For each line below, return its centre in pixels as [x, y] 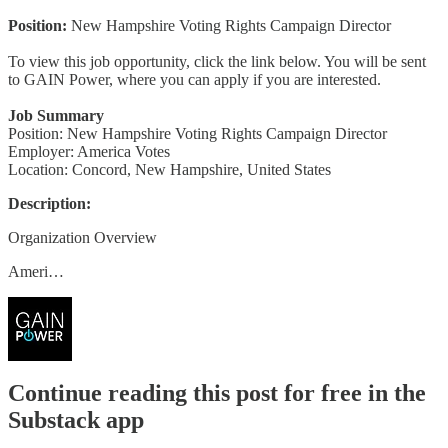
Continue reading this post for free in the [217, 393]
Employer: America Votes [89, 151]
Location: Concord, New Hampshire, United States [169, 169]
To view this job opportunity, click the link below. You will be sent [217, 61]
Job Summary [56, 115]
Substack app [76, 420]
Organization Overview [82, 237]
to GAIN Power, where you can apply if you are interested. [194, 79]
